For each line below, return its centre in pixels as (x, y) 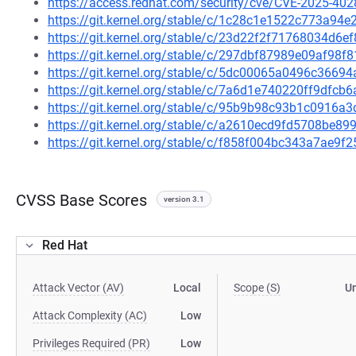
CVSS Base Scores (81, 200)
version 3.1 (184, 199)
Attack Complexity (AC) (90, 315)
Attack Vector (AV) (78, 288)
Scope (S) (257, 288)
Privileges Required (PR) (91, 343)
